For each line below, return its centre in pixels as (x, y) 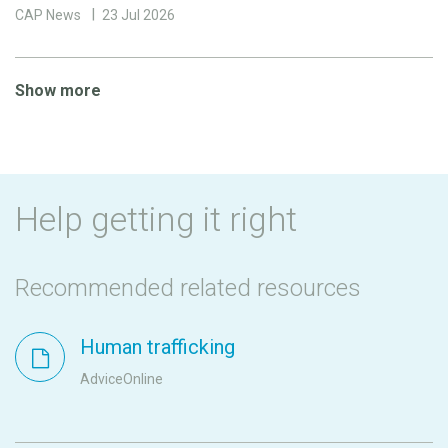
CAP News (48, 15)
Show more (58, 91)
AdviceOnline (121, 379)
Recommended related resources (188, 288)
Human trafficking (157, 347)
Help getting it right (156, 219)
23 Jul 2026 (138, 15)
